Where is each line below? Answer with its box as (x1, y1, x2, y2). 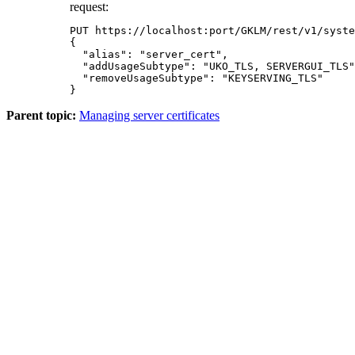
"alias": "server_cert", (70, 48, 228, 61)
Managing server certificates (79, 109, 219, 123)
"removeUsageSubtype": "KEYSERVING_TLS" (70, 72, 323, 85)
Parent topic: (6, 109, 76, 123)
